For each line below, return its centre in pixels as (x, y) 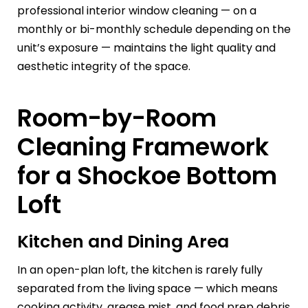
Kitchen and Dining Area (123, 241)
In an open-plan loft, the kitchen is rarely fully (140, 270)
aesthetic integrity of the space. (104, 67)
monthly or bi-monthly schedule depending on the (154, 30)
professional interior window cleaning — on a (137, 11)
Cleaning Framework (143, 147)
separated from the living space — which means (147, 289)
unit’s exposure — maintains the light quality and (146, 48)
